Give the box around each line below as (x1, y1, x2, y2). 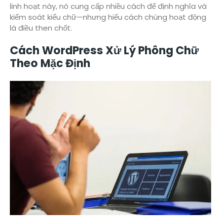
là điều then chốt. (10, 22, 72, 33)
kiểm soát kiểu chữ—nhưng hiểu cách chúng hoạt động (10, 11, 206, 22)
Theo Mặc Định (10, 55, 90, 71)
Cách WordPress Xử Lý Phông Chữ (10, 42, 199, 58)
